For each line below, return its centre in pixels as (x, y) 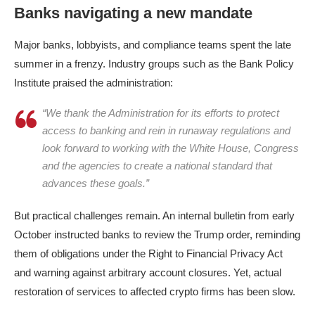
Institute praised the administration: (94, 83)
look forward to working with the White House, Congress (171, 148)
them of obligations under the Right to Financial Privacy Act (148, 254)
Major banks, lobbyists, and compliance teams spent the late (153, 45)
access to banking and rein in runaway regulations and (166, 131)
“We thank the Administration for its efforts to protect (161, 113)
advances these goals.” (96, 184)
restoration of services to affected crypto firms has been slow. (155, 292)
